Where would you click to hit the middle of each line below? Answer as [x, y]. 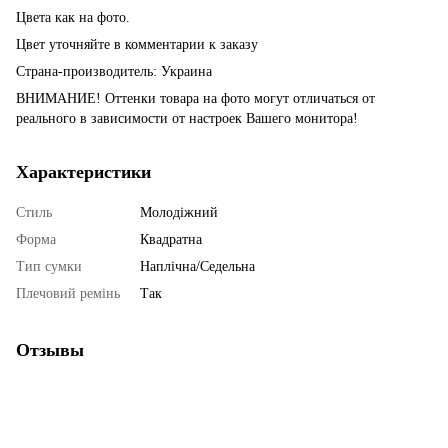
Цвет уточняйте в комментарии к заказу [137, 44]
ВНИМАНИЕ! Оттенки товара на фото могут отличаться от [195, 98]
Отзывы [50, 349]
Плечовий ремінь [68, 293]
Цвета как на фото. [73, 17]
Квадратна [171, 239]
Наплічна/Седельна [197, 266]
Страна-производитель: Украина [114, 71]
